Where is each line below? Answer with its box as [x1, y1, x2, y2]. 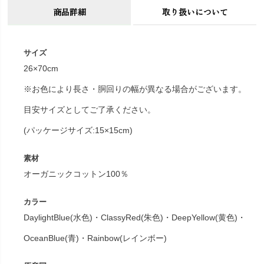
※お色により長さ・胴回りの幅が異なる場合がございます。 [24, 84, 247, 94]
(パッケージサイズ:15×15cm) [24, 126, 133, 136]
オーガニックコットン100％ [24, 169, 129, 179]
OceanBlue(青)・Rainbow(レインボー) [24, 233, 167, 243]
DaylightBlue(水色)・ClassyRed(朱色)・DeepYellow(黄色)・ [24, 213, 246, 223]
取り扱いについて [161, 6, 228, 18]
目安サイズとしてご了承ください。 [24, 105, 156, 115]
